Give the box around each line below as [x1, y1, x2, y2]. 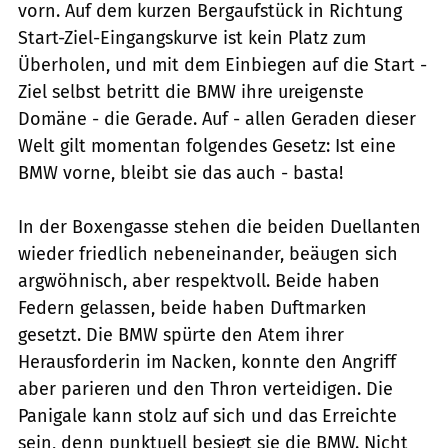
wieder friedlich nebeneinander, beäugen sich [18, 242, 398, 265]
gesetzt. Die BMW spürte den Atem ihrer [18, 323, 344, 346]
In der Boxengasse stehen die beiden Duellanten [18, 215, 421, 238]
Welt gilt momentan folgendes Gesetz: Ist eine [18, 134, 396, 157]
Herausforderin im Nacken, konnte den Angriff [18, 350, 396, 373]
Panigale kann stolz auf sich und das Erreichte [18, 404, 397, 427]
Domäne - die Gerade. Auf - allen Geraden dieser [18, 107, 416, 130]
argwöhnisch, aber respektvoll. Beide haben [18, 269, 380, 292]
